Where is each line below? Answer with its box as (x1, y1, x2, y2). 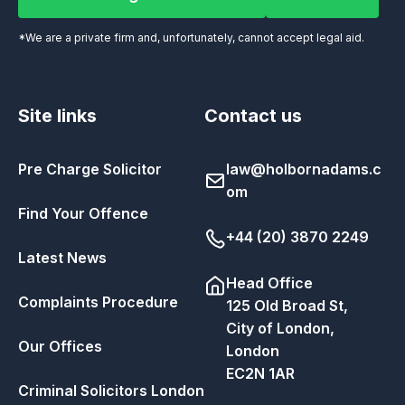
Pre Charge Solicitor (17, 159, 162, 178)
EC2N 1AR (225, 363, 295, 382)
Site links (17, 104, 97, 127)
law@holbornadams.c (225, 159, 381, 178)
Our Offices (17, 336, 102, 355)
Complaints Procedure (17, 292, 178, 311)
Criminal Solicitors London (17, 381, 204, 400)
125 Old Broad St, (225, 296, 348, 315)
